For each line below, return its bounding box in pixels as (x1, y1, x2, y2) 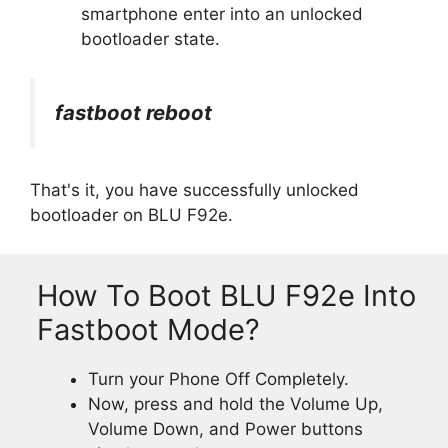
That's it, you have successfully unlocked (30, 180, 359, 201)
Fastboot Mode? (37, 311, 260, 347)
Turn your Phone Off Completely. (88, 368, 349, 389)
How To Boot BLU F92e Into (37, 277, 416, 313)
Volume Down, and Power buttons (88, 418, 363, 439)
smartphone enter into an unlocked (81, 4, 363, 25)
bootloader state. (81, 29, 220, 50)
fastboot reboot (55, 99, 212, 125)
